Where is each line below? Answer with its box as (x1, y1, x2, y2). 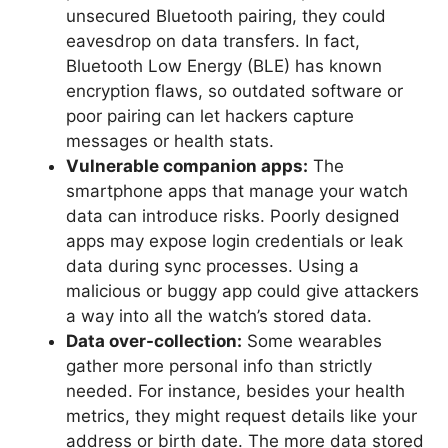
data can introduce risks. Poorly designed (66, 206, 400, 227)
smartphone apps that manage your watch (66, 181, 408, 202)
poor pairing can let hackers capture (66, 106, 354, 127)
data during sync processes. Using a (66, 256, 359, 277)
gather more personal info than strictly (66, 356, 372, 377)
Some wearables (242, 331, 382, 352)
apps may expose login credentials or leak (66, 231, 403, 252)
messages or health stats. (66, 131, 274, 152)
